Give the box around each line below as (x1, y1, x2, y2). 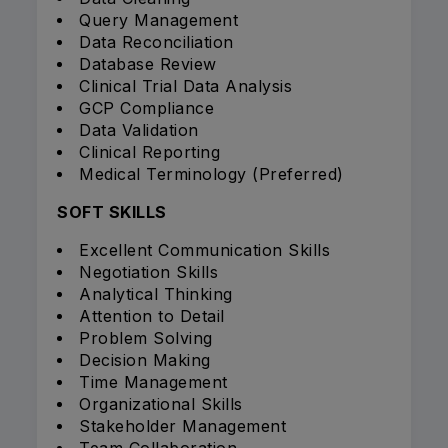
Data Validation (79, 120, 199, 141)
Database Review (79, 54, 217, 75)
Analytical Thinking (79, 284, 233, 305)
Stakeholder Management (79, 416, 286, 437)
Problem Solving (79, 328, 213, 349)
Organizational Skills (79, 394, 243, 415)
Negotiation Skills (79, 262, 218, 283)
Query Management (79, 10, 238, 31)
